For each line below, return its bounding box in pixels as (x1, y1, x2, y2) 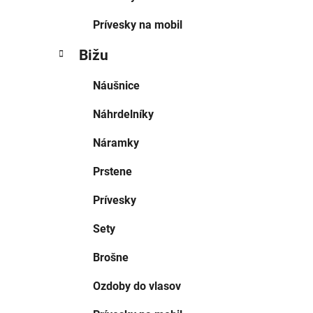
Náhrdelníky (93, 108, 154, 122)
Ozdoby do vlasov (93, 279, 181, 293)
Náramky (93, 136, 139, 150)
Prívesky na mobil (93, 18, 182, 32)
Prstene (93, 165, 132, 179)
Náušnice (93, 79, 140, 93)
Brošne (93, 251, 129, 265)
